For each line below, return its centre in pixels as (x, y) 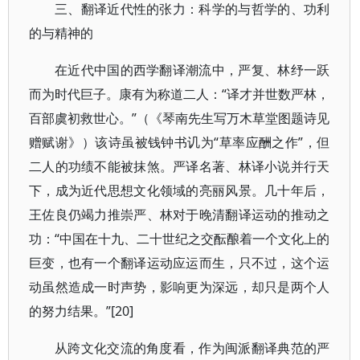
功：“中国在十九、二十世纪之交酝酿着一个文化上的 (180, 239)
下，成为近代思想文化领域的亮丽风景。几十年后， (180, 190)
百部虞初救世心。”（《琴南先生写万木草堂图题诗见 (180, 118)
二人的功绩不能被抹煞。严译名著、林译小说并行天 (180, 166)
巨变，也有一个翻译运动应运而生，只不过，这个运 (180, 263)
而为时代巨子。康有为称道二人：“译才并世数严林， (180, 94)
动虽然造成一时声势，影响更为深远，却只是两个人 (180, 287)
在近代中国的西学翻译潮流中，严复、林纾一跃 (192, 70)
